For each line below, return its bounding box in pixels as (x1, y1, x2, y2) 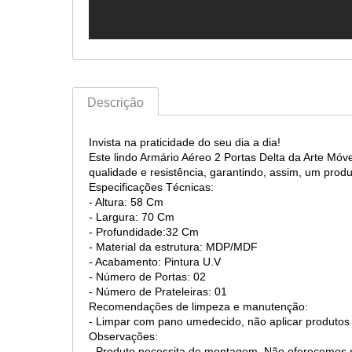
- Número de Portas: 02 (89, 270, 206, 283)
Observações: (89, 330, 158, 343)
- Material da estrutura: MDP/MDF (89, 240, 258, 253)
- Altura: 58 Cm (89, 196, 163, 208)
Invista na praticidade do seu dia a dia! (89, 136, 280, 148)
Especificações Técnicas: (89, 181, 214, 193)
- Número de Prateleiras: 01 (89, 285, 227, 298)
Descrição (87, 96, 144, 109)
